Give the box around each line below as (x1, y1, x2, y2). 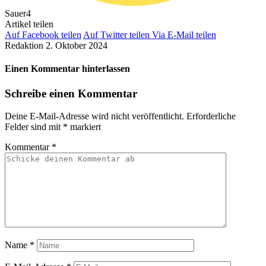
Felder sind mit (5, 122, 63, 132)
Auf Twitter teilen (83, 30, 150, 40)
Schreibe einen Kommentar (5, 87, 137, 100)
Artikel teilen (5, 19, 53, 30)
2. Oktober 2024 (46, 40, 107, 51)
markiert (68, 122, 101, 132)
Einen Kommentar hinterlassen (5, 64, 130, 74)
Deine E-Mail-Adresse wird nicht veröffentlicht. (5, 111, 184, 122)
